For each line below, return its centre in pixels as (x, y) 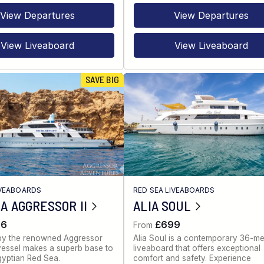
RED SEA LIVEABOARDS (174, 190)
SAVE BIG (102, 79)
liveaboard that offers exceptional (197, 248)
